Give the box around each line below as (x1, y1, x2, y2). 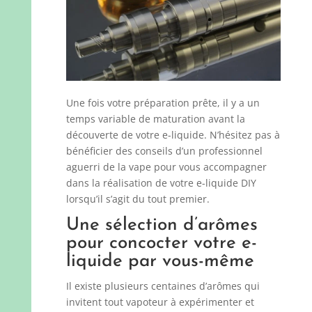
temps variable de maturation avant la (65, 111, 245, 125)
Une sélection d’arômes (65, 215, 258, 235)
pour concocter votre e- (65, 233, 257, 253)
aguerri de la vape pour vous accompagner (65, 159, 267, 173)
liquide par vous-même (65, 251, 254, 271)
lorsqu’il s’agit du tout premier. (65, 192, 210, 205)
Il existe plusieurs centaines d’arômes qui (65, 279, 260, 292)
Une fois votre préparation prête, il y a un (65, 95, 260, 109)
